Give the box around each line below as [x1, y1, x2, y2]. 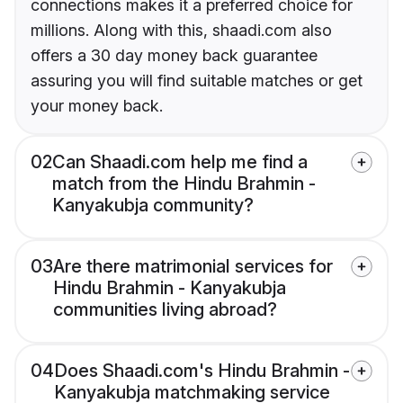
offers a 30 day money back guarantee [31, 46, 318, 66]
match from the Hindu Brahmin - [52, 173, 316, 195]
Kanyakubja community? [52, 194, 254, 217]
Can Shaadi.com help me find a [52, 151, 308, 174]
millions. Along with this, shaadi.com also [31, 21, 332, 40]
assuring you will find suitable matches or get [31, 71, 363, 91]
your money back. [31, 96, 163, 116]
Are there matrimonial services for [53, 255, 333, 278]
